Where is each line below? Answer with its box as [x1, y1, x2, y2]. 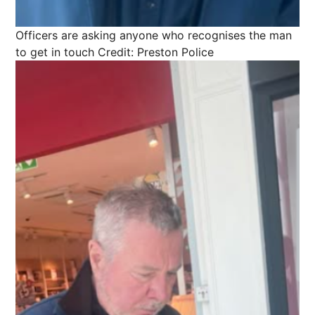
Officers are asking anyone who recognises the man [15, 27, 292, 42]
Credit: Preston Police [98, 44, 214, 59]
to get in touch [15, 44, 94, 59]
